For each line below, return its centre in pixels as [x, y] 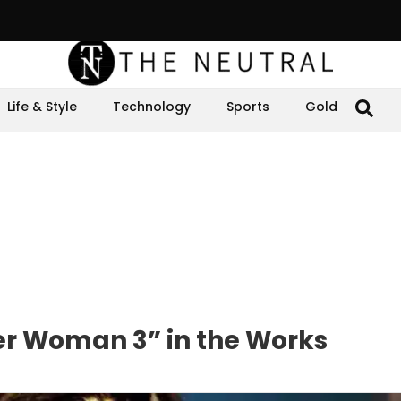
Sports [248, 107]
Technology [152, 107]
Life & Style [42, 107]
